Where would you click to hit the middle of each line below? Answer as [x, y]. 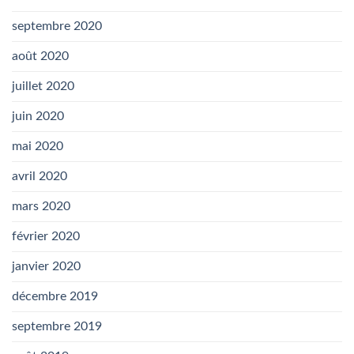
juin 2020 [38, 117]
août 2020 [40, 56]
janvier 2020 [46, 267]
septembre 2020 [57, 26]
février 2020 [46, 237]
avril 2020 [40, 177]
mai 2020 [38, 147]
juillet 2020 [43, 87]
